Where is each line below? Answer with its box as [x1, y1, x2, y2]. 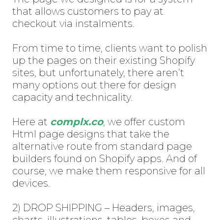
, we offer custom [103, 115, 185, 128]
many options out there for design [12, 79, 176, 91]
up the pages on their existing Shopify [12, 54, 195, 66]
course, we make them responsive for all [12, 165, 205, 177]
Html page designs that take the [12, 128, 169, 140]
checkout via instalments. [12, 17, 135, 29]
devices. [12, 177, 50, 189]
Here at [12, 115, 50, 128]
